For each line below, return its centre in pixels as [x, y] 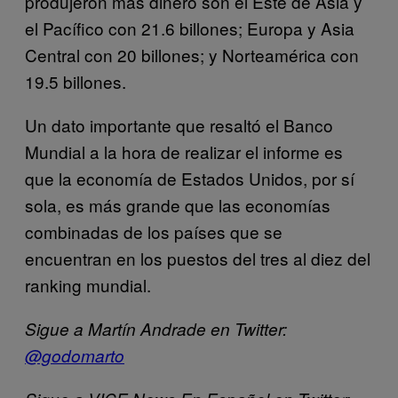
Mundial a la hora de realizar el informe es [184, 151]
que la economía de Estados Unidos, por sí [190, 178]
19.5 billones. [76, 81]
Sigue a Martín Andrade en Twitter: [156, 328]
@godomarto [75, 355]
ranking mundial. [88, 284]
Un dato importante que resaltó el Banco [179, 124]
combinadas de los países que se [154, 231]
